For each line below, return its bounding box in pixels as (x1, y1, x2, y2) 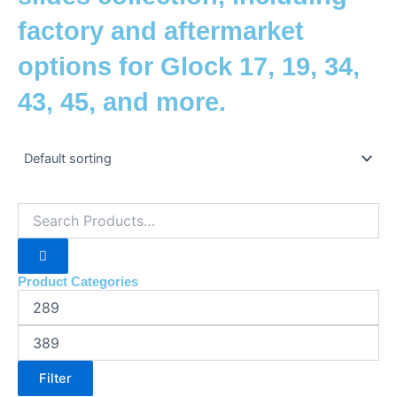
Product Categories (18, 274, 138, 289)
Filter (39, 370, 72, 386)
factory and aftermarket (18, 17, 304, 46)
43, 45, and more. (18, 88, 226, 117)
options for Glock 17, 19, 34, (18, 52, 360, 82)
